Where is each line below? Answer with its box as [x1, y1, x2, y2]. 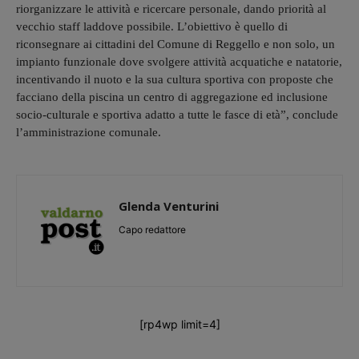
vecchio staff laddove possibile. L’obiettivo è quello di [16, 19, 288, 33]
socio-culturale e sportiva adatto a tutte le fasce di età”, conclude [16, 107, 338, 121]
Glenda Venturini [119, 197, 219, 214]
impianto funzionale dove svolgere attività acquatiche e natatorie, [16, 54, 342, 68]
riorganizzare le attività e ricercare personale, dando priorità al [16, 2, 326, 15]
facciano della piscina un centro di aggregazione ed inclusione [16, 90, 328, 103]
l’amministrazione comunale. [16, 125, 161, 139]
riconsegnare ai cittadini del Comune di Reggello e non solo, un [16, 37, 335, 50]
